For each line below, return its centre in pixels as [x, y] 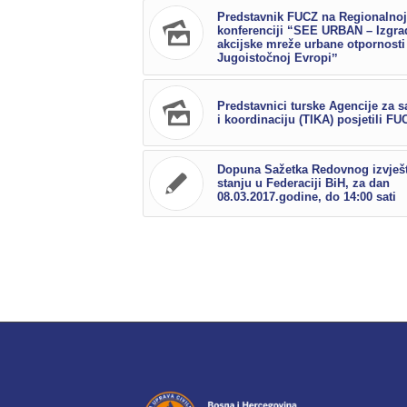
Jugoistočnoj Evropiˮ [278, 58]
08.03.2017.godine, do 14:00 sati [307, 197]
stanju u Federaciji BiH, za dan [303, 184]
